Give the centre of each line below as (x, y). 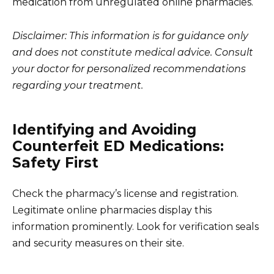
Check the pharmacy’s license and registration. (125, 193)
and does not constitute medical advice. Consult (133, 52)
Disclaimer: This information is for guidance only (130, 35)
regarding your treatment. (78, 85)
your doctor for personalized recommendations (129, 68)
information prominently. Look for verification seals (135, 226)
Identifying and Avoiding (104, 129)
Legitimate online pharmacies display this (112, 210)
